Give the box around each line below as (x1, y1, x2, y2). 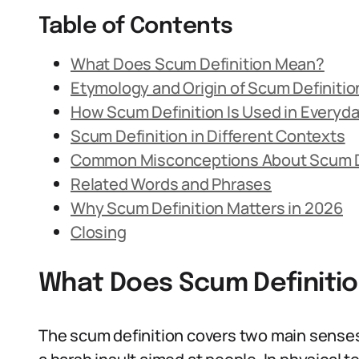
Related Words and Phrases (71, 173, 272, 195)
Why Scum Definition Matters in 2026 (71, 197, 343, 219)
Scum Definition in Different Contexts (71, 125, 345, 147)
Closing (71, 221, 127, 243)
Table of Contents (38, 15, 233, 38)
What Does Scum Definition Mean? (71, 53, 325, 75)
